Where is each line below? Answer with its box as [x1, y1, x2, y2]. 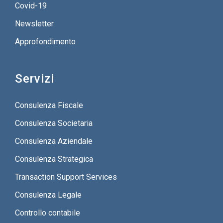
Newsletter [15, 19, 54, 28]
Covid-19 [15, 1, 47, 10]
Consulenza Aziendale [15, 136, 93, 146]
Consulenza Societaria [15, 118, 93, 128]
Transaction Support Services [15, 172, 117, 182]
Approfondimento [15, 37, 76, 46]
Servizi [15, 72, 54, 86]
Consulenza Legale [15, 190, 82, 200]
